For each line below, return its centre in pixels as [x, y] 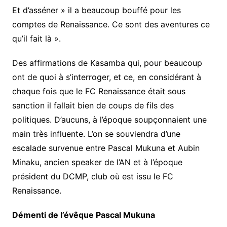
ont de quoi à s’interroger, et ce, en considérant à [106, 77]
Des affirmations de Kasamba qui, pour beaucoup [107, 63]
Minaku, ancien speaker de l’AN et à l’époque [97, 162]
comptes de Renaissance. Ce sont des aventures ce [111, 24]
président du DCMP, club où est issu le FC [92, 176]
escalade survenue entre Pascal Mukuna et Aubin [106, 148]
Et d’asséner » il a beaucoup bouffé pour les [96, 10]
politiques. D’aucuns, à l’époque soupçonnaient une [109, 120]
